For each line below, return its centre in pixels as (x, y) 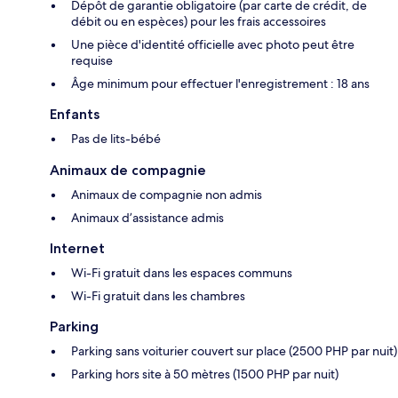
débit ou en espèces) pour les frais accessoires (199, 22)
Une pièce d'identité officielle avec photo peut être (213, 45)
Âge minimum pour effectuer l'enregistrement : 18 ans (220, 84)
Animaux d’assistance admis (147, 218)
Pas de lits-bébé (116, 139)
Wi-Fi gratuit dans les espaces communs (182, 273)
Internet (77, 249)
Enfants (75, 115)
